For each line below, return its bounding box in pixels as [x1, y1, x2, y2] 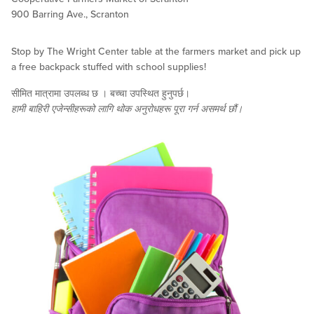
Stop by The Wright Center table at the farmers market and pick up [11, 46, 301, 58]
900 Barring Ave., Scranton [11, 8, 129, 21]
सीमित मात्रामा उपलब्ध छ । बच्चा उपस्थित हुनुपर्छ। [11, 88, 190, 100]
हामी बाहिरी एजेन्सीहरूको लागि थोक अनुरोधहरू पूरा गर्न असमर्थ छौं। [11, 103, 243, 116]
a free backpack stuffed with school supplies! [11, 61, 206, 74]
